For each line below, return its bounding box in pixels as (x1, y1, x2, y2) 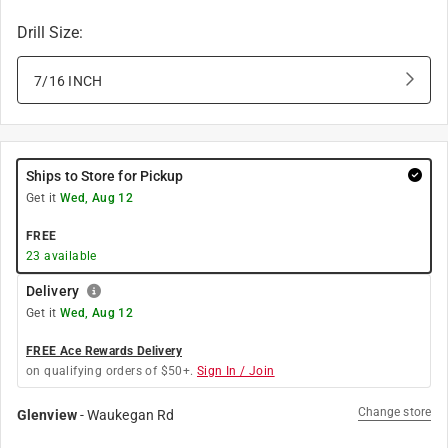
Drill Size (17, 23, 79, 42)
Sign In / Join (197, 364, 275, 378)
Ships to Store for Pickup (26, 168, 184, 184)
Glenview (17, 407, 77, 423)
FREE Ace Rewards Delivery (26, 344, 182, 358)
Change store (357, 405, 431, 419)
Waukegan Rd (87, 407, 175, 423)
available (40, 249, 97, 263)
